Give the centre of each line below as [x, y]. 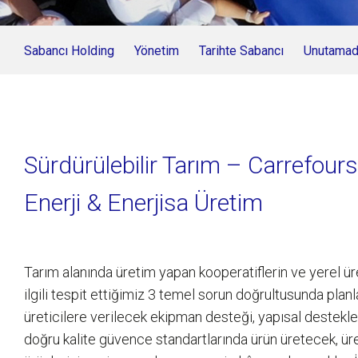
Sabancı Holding [69, 51]
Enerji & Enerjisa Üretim [143, 203]
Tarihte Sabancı [241, 51]
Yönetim [157, 51]
